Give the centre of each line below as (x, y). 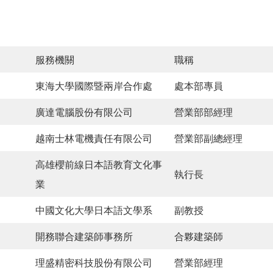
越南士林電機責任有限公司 (94, 139)
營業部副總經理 (208, 139)
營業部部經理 (204, 112)
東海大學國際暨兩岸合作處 (94, 86)
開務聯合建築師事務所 (84, 237)
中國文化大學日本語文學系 (94, 211)
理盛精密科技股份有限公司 (94, 263)
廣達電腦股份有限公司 (84, 112)
